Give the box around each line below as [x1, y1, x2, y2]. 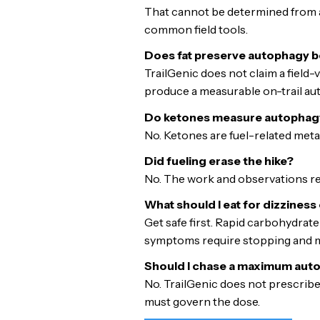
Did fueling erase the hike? [144, 153, 294, 168]
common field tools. [144, 22, 248, 37]
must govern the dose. [144, 294, 260, 309]
